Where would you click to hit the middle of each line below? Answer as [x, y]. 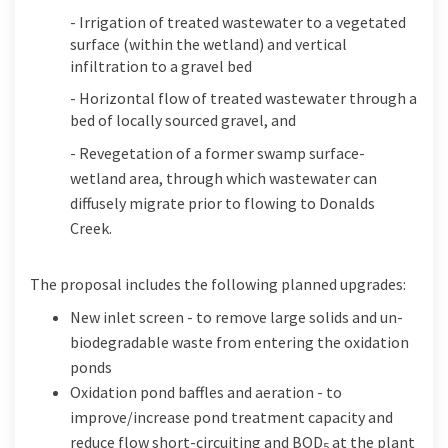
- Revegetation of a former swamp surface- [217, 152]
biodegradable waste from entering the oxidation [239, 341]
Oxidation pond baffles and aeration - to [206, 391]
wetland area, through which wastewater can [223, 177]
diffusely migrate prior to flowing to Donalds [222, 202]
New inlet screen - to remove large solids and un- [236, 316]
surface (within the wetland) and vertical [208, 43]
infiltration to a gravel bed [162, 65]
